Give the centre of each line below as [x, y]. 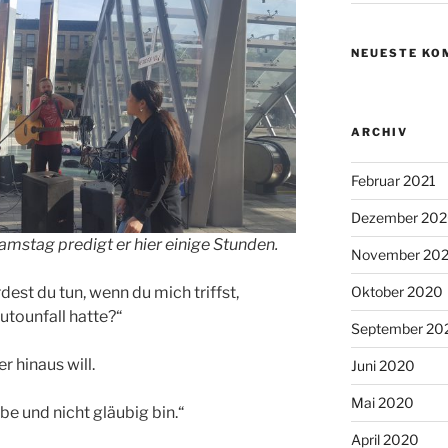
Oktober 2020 [396, 291]
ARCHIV [379, 131]
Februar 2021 [393, 180]
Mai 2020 [382, 402]
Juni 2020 [382, 365]
